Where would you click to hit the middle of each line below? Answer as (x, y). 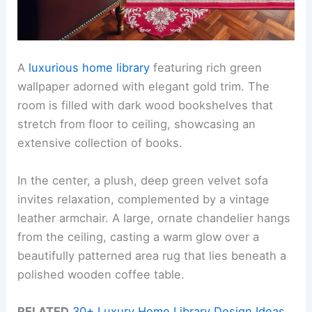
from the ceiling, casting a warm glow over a (139, 236)
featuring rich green (206, 68)
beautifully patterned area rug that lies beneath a (152, 255)
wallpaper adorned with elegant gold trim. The (144, 87)
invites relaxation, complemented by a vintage (144, 199)
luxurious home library (89, 68)
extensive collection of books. (100, 143)
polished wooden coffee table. (101, 274)
